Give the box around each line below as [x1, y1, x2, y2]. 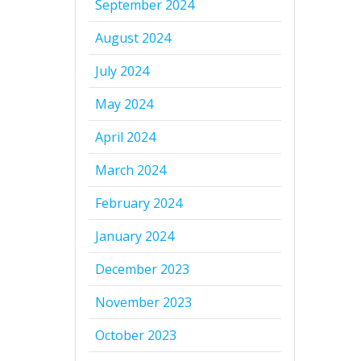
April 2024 [95, 128, 156, 147]
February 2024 [95, 194, 183, 213]
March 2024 [95, 161, 167, 180]
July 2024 [95, 62, 150, 81]
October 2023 [95, 326, 177, 345]
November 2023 [95, 293, 193, 312]
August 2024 [95, 29, 172, 48]
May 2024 [95, 95, 154, 114]
